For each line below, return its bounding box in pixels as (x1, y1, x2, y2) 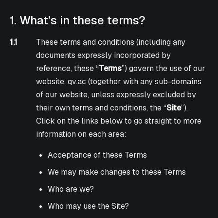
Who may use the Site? (48, 201, 129, 212)
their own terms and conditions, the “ (36, 103, 167, 113)
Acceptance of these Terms (48, 150, 147, 161)
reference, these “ (36, 63, 99, 74)
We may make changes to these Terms (48, 167, 186, 178)
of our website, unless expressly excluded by (36, 90, 197, 100)
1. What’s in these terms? (10, 13, 145, 28)
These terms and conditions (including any (36, 37, 186, 48)
